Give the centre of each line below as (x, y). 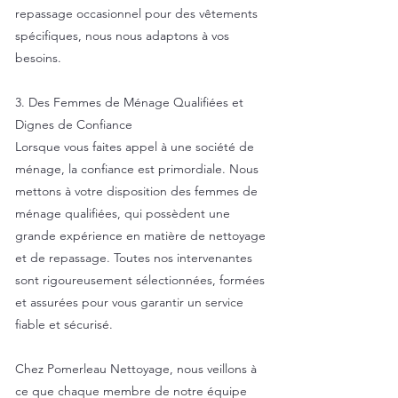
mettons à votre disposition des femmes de (136, 191)
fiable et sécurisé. (64, 324)
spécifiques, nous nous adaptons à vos (122, 36)
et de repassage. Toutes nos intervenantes (134, 258)
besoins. (38, 58)
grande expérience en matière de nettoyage (140, 235)
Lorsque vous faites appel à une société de (135, 147)
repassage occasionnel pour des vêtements (136, 13)
